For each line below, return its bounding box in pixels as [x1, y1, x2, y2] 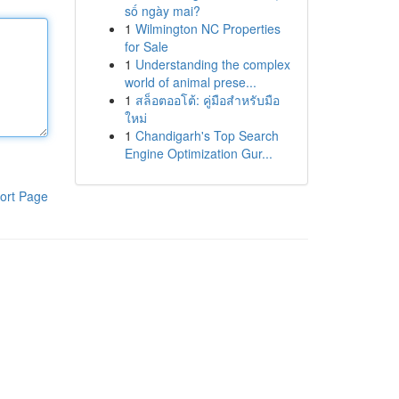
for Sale [124, 37, 168, 55]
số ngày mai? [124, 2, 200, 20]
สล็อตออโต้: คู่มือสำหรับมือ [134, 91, 280, 109]
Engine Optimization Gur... [124, 144, 273, 162]
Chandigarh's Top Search [134, 126, 279, 144]
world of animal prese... [124, 73, 256, 91]
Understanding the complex [134, 55, 290, 73]
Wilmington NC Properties [134, 20, 281, 37]
